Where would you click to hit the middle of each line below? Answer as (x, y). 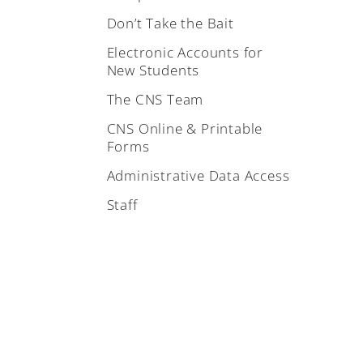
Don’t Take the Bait (170, 23)
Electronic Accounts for (185, 52)
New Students (153, 70)
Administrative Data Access (198, 175)
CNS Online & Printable (185, 128)
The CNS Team (155, 99)
